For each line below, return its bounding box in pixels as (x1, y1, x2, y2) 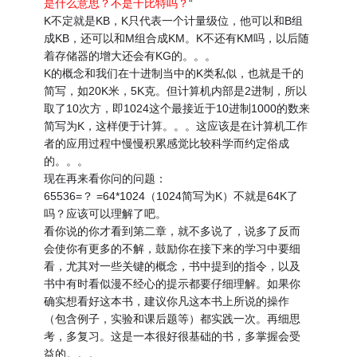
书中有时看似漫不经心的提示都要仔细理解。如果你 (44, 277, 301, 291)
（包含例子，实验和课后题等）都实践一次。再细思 (44, 312, 301, 326)
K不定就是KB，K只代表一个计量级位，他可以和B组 (44, 14, 304, 28)
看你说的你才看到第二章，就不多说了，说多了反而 (44, 225, 301, 238)
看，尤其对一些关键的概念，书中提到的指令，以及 (44, 260, 301, 273)
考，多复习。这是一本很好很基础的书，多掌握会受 (44, 330, 301, 343)
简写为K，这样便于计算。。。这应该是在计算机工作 (44, 120, 308, 133)
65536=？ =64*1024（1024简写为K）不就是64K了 (44, 190, 299, 203)
